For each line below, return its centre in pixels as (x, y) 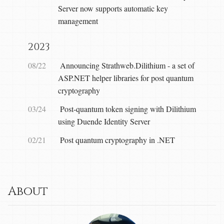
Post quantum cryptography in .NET (117, 140)
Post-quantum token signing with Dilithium (128, 109)
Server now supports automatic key (113, 8)
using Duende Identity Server (104, 121)
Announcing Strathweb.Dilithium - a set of (127, 65)
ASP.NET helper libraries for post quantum (126, 78)
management (78, 21)
